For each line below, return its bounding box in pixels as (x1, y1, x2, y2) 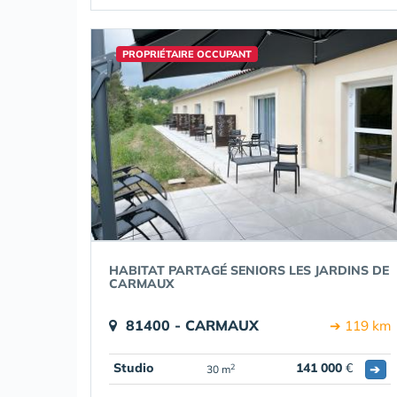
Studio (113, 360, 153, 376)
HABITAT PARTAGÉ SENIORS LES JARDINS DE (109, 262, 389, 278)
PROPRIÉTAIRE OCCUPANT (122, 48, 252, 60)
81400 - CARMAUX (126, 316, 259, 334)
